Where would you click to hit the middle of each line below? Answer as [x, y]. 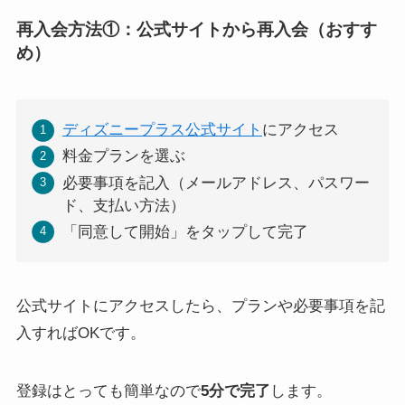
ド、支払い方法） [123, 205]
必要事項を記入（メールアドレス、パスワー [216, 183]
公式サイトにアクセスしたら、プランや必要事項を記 [200, 306]
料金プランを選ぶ [123, 156]
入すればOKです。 [80, 334]
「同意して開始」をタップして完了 [185, 231]
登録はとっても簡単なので [108, 391]
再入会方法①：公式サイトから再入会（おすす [196, 30]
